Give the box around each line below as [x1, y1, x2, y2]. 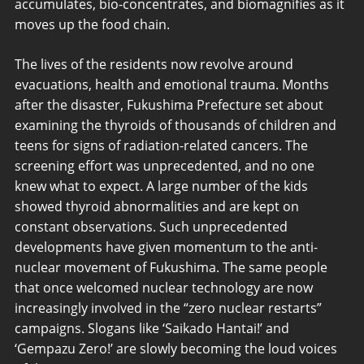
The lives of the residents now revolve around [15, 54, 294, 73]
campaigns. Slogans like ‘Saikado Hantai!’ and [15, 318, 290, 337]
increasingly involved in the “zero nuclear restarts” [15, 298, 323, 317]
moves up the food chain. [15, 15, 171, 34]
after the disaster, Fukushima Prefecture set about [15, 95, 324, 114]
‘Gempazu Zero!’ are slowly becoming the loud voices [15, 339, 338, 357]
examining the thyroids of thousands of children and [15, 115, 337, 134]
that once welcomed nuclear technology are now [15, 278, 314, 297]
